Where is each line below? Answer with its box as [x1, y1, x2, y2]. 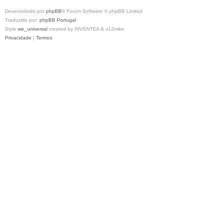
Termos [36, 35, 52, 41]
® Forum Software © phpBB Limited [62, 8, 143, 14]
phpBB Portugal [39, 17, 76, 23]
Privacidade [5, 35, 32, 41]
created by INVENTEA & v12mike [47, 26, 124, 32]
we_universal [18, 26, 47, 32]
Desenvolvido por [5, 8, 46, 14]
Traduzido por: [5, 17, 39, 23]
